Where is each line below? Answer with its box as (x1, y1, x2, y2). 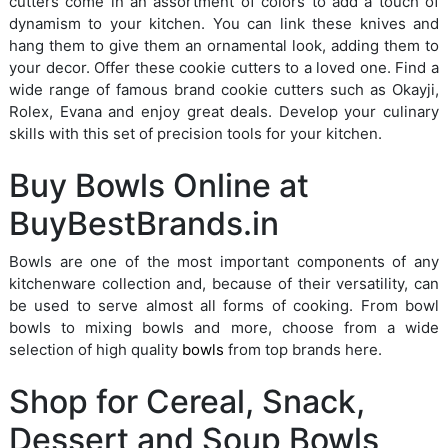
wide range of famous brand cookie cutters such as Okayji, (9, 80, 439, 100)
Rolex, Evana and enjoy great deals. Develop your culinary (9, 102, 439, 122)
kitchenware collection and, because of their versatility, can (9, 274, 439, 294)
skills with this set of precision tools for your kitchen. (9, 124, 382, 144)
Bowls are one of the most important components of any (9, 252, 439, 272)
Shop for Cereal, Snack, (9, 382, 365, 422)
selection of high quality (9, 340, 182, 360)
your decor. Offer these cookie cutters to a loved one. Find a (9, 58, 439, 78)
